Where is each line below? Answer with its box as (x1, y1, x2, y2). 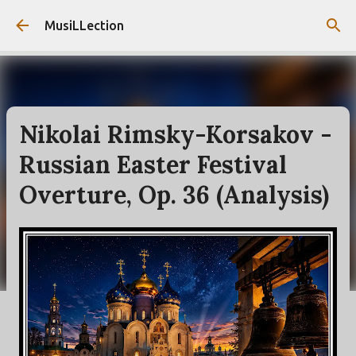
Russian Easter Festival (19, 149, 287, 180)
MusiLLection (44, 18, 124, 33)
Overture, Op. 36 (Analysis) (19, 180, 329, 210)
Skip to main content (118, 13, 238, 27)
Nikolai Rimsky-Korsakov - (19, 119, 332, 149)
